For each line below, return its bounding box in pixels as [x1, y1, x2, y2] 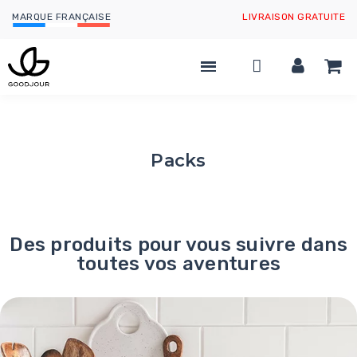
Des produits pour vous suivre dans [10, 233, 347, 256]
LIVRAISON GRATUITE [242, 11, 345, 22]
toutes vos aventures [76, 253, 280, 275]
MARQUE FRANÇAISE [12, 11, 111, 22]
